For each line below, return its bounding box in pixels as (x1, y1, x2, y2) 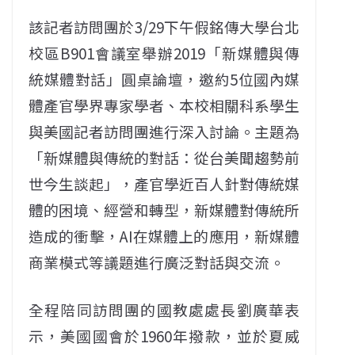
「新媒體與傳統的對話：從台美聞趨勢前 (29, 147, 300, 169)
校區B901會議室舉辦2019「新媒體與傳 (29, 42, 300, 64)
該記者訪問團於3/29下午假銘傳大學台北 (29, 16, 300, 38)
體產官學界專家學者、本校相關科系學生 (29, 94, 300, 116)
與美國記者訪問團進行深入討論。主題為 (29, 120, 300, 143)
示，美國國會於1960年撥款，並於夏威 (29, 325, 300, 347)
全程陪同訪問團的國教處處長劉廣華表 (29, 299, 300, 321)
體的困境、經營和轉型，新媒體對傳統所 (29, 199, 300, 221)
